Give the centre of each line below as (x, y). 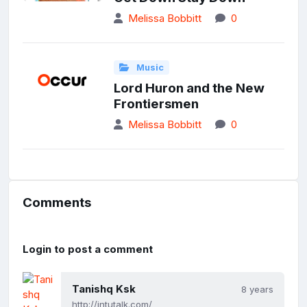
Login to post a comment (88, 249)
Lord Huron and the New (189, 88)
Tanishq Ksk (104, 289)
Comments (57, 203)
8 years (257, 290)
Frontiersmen (156, 104)
